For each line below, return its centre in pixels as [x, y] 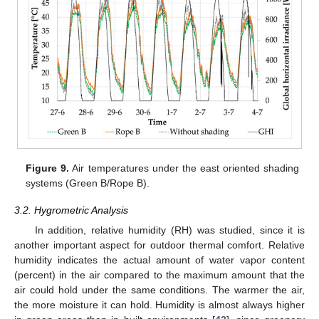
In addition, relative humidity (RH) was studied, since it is [169, 230]
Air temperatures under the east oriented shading [184, 168]
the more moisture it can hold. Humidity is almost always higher [159, 305]
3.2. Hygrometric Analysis [71, 210]
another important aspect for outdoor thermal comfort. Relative [159, 245]
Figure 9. [48, 168]
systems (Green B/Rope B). [88, 183]
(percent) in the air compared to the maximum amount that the [159, 275]
